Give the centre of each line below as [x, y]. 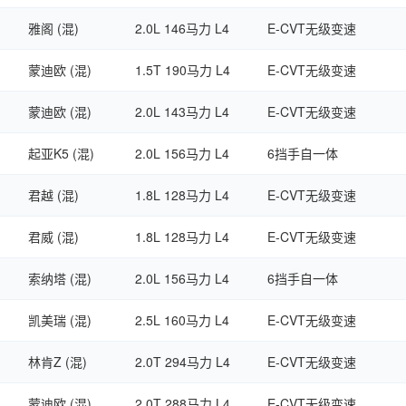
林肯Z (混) [58, 362]
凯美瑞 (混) [60, 320]
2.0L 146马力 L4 [182, 28]
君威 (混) [53, 237]
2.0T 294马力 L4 [183, 362]
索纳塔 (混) [60, 278]
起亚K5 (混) [61, 153]
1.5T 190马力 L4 [183, 70]
